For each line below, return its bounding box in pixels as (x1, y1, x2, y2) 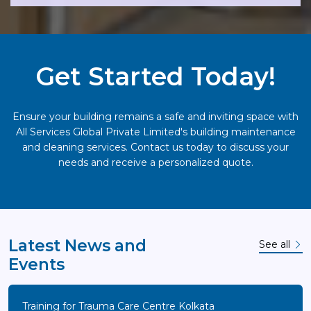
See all (259, 238, 293, 251)
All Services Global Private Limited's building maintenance (15, 126, 296, 138)
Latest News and (8, 236, 146, 255)
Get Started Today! (35, 61, 276, 92)
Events (8, 255, 65, 274)
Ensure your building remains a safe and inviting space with (12, 110, 299, 123)
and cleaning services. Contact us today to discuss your (22, 141, 289, 153)
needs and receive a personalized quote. (58, 156, 253, 169)
